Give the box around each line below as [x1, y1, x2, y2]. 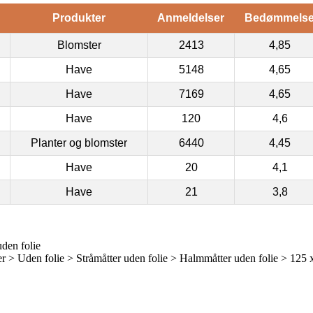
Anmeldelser [157, 11, 224, 24]
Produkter [52, 11, 105, 24]
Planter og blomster [31, 136, 127, 149]
